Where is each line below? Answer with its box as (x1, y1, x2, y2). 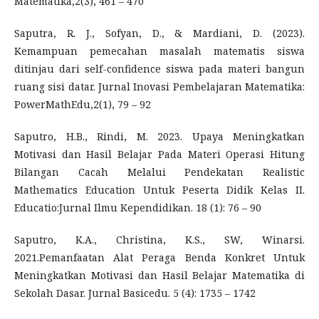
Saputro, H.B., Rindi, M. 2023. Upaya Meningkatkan (14, 129, 305, 143)
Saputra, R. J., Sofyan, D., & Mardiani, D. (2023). (14, 26, 305, 40)
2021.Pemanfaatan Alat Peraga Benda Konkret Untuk (14, 250, 305, 264)
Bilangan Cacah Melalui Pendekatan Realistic (14, 164, 305, 179)
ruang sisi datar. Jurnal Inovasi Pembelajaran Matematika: (14, 79, 305, 93)
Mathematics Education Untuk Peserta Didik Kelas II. (14, 182, 305, 197)
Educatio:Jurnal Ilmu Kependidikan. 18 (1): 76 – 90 (14, 200, 261, 214)
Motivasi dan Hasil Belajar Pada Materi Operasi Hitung (14, 147, 305, 161)
